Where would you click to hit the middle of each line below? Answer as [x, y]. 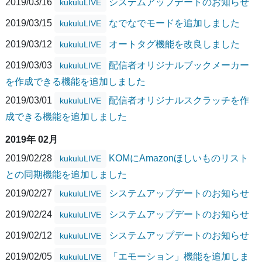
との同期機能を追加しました [66, 175]
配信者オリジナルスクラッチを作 [179, 100]
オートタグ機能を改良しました [174, 44]
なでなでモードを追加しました [174, 23]
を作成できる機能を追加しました [75, 82]
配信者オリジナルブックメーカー [179, 65]
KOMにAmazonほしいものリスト [179, 158]
